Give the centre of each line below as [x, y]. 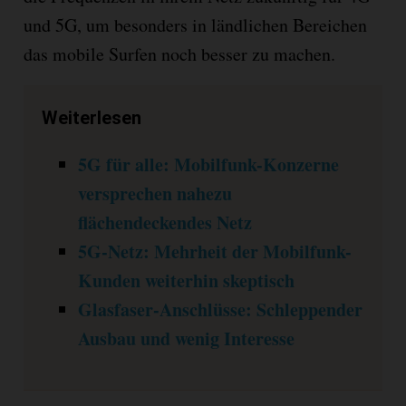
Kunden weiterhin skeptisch [186, 280]
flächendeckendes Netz [164, 222]
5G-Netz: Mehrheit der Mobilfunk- [214, 251]
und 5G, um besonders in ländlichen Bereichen [195, 24]
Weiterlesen [91, 117]
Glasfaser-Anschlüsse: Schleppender [220, 309]
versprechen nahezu [155, 193]
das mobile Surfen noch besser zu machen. [179, 53]
